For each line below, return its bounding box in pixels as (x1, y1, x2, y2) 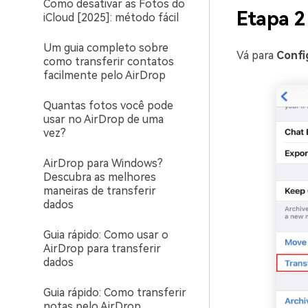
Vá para (236, 49, 276, 62)
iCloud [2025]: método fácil (43, 11, 179, 24)
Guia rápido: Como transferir (43, 286, 186, 299)
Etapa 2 (236, 8, 306, 30)
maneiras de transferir (43, 184, 156, 197)
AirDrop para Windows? (43, 157, 163, 170)
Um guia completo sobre (43, 41, 168, 54)
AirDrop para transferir (43, 242, 161, 255)
